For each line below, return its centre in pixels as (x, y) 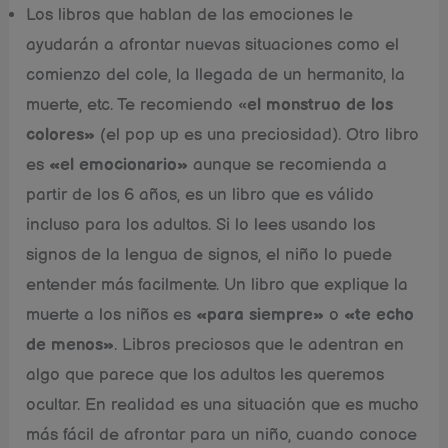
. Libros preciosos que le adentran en (259, 344)
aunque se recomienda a (288, 164)
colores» (61, 134)
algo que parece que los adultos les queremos (205, 374)
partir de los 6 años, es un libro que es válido (200, 194)
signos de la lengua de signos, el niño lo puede (209, 254)
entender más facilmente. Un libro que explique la (217, 284)
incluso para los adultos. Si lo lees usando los (201, 224)
